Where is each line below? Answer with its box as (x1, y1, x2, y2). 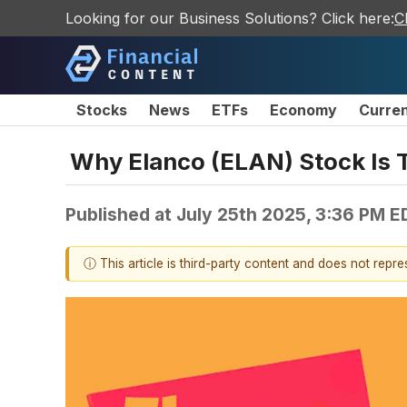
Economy (270, 101, 337, 119)
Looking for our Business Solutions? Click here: (65, 9, 394, 27)
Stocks (76, 101, 127, 119)
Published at (65, 203, 176, 225)
